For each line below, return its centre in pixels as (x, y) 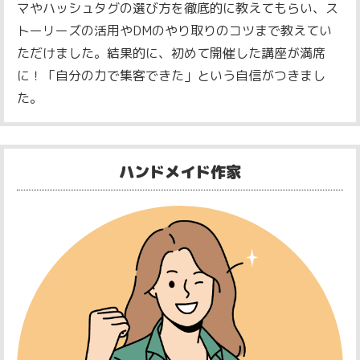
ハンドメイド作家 (180, 171)
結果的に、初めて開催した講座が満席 (216, 53)
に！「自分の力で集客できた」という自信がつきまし (171, 76)
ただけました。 (62, 53)
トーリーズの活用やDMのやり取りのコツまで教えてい (174, 31)
